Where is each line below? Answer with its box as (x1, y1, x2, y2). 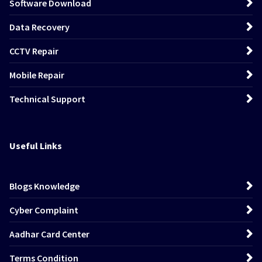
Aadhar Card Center (9, 228, 89, 240)
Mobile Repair (9, 69, 64, 81)
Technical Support (9, 93, 85, 105)
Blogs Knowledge (9, 180, 80, 192)
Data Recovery (9, 21, 70, 33)
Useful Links (9, 140, 62, 152)
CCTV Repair (9, 45, 58, 57)
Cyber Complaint (9, 204, 78, 216)
